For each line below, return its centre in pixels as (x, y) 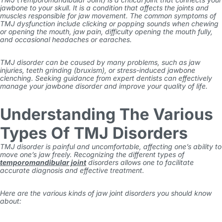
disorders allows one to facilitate (140, 162)
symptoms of (194, 16)
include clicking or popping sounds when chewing (137, 24)
